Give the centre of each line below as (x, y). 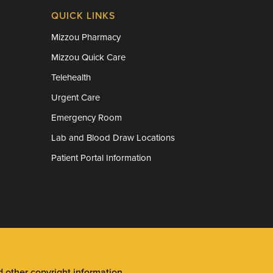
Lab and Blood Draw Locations (113, 137)
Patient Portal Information (101, 158)
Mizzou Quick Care (88, 57)
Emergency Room (86, 117)
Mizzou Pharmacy (86, 37)
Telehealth (71, 77)
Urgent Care (75, 97)
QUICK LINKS (83, 16)
